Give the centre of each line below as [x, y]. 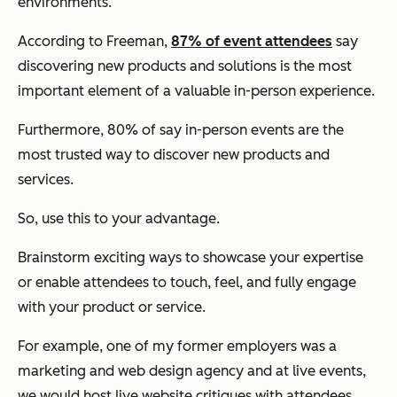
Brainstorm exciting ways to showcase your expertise [191, 257]
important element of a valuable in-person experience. [196, 90]
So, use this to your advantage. [119, 218]
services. [46, 179]
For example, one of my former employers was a [177, 346]
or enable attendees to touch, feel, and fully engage [187, 282]
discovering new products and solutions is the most [185, 66]
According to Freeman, [94, 41]
